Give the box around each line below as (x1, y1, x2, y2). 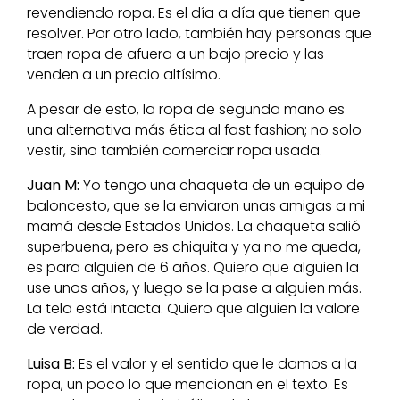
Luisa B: (27, 354, 75, 375)
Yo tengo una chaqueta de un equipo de (79, 175, 365, 196)
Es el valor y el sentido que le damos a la (75, 354, 357, 375)
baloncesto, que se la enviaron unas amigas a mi (27, 196, 365, 217)
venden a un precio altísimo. (27, 64, 221, 86)
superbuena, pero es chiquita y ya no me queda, (27, 237, 361, 258)
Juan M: (27, 175, 79, 196)
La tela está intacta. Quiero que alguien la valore (27, 298, 360, 320)
